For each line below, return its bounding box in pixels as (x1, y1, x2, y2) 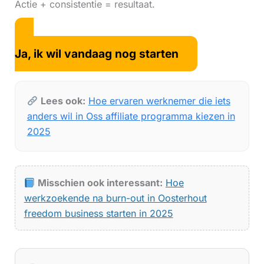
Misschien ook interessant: (37, 177, 163, 189)
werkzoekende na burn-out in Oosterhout (24, 192, 207, 204)
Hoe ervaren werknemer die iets (88, 95, 230, 107)
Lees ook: (40, 95, 85, 107)
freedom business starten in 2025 (24, 207, 173, 220)
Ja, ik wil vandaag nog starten (14, 47, 179, 61)
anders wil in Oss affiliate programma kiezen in (27, 110, 235, 123)
